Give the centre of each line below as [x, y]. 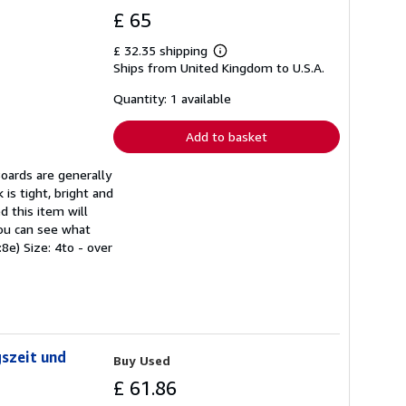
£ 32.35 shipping [162, 50]
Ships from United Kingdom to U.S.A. [219, 68]
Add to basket [227, 136]
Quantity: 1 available [172, 98]
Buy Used [142, 360]
